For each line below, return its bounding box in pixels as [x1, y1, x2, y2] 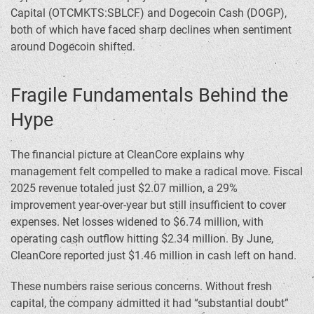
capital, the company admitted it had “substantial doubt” [11, 296, 289, 310]
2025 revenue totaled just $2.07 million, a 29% [11, 182, 238, 196]
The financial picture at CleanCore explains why [11, 148, 245, 162]
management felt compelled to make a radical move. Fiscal [11, 165, 303, 179]
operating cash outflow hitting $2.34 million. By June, [11, 232, 273, 246]
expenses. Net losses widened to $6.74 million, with [11, 215, 264, 229]
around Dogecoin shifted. [11, 40, 135, 54]
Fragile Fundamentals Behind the [11, 84, 288, 107]
